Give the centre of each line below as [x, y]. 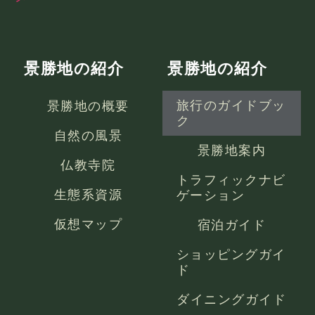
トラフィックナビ [231, 180]
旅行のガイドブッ [231, 105]
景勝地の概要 [88, 105]
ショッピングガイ [231, 254]
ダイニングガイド [232, 299]
